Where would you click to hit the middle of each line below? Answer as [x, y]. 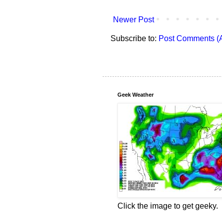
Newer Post [134, 20]
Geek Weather [136, 95]
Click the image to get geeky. [168, 206]
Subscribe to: [135, 39]
